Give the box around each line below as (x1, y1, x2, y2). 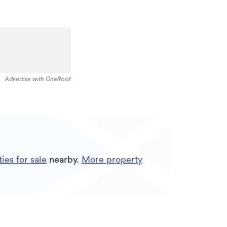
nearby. (47, 155, 82, 164)
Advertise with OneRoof (5, 76, 71, 82)
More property (82, 155, 142, 164)
